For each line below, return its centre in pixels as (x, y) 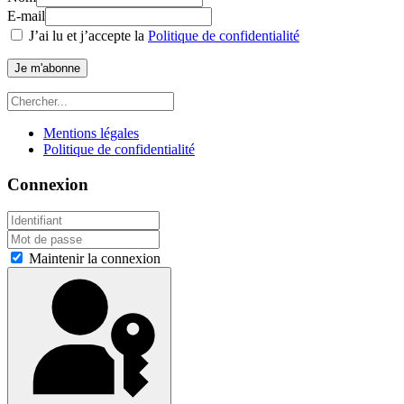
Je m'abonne (47, 68)
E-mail (26, 15)
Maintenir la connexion (93, 259)
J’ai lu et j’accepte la (87, 35)
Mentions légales (91, 133)
